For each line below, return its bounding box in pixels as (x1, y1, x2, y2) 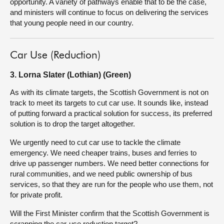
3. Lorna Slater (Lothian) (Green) (10, 70, 131, 79)
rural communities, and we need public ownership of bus (10, 169, 192, 178)
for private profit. (10, 190, 62, 199)
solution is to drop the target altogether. (10, 119, 135, 128)
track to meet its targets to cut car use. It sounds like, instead (10, 98, 208, 107)
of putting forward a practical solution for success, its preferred (10, 109, 212, 117)
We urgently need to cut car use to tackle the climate (10, 138, 180, 146)
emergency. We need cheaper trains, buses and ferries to (10, 148, 196, 157)
